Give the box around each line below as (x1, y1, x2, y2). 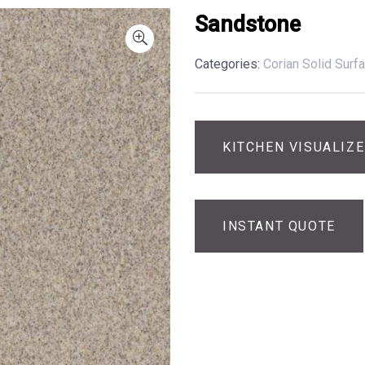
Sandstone (195, 11, 301, 38)
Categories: (195, 56, 260, 73)
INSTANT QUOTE (222, 218, 336, 234)
